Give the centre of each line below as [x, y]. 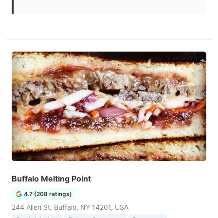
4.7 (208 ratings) [48, 194]
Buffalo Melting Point [51, 179]
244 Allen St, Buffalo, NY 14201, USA [70, 207]
